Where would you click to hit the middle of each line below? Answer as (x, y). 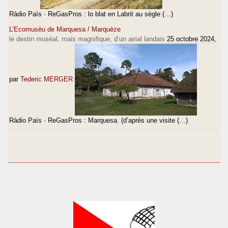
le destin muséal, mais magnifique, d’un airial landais (87, 39)
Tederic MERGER (47, 79)
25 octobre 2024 (191, 39)
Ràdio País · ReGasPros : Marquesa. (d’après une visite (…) (98, 120)
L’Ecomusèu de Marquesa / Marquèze (65, 29)
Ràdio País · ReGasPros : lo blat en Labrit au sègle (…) (91, 14)
